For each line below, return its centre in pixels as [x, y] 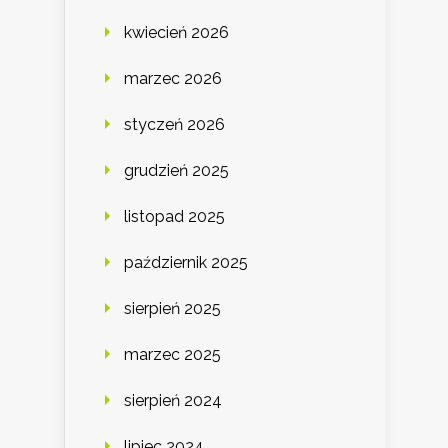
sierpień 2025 [172, 308]
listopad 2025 [174, 216]
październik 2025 [186, 262]
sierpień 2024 [173, 400]
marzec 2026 [173, 78]
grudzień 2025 [176, 170]
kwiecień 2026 [176, 32]
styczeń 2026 [174, 124]
